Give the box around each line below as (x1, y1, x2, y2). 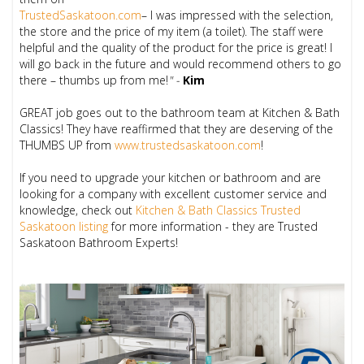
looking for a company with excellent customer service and (19, 186, 327, 202)
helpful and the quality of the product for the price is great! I (19, 40, 333, 56)
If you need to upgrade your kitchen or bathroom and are (19, 170, 322, 186)
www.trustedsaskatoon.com (115, 137, 262, 154)
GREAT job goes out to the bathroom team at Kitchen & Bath (19, 105, 340, 121)
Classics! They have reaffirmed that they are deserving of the (19, 121, 334, 137)
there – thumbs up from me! (19, 72, 169, 89)
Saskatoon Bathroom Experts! (19, 235, 179, 251)
